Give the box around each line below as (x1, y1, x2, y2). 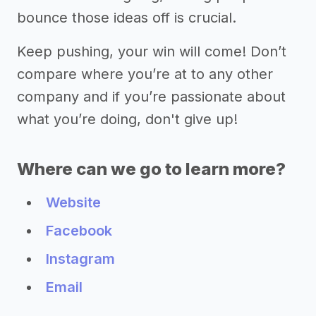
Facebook (46, 222, 112, 240)
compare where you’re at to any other (17, 66, 273, 83)
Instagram (46, 250, 115, 268)
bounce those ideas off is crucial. (17, 9, 236, 27)
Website (46, 194, 101, 212)
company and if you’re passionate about (17, 88, 286, 106)
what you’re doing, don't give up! (17, 111, 238, 128)
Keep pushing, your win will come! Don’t (17, 43, 286, 61)
